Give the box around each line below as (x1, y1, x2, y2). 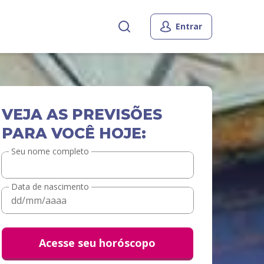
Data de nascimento (11, 180, 89, 192)
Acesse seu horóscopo (39, 236, 156, 250)
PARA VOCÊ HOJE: (1, 124, 146, 142)
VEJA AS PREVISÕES (1, 105, 162, 123)
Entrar (176, 21, 202, 32)
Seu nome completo (11, 145, 89, 157)
